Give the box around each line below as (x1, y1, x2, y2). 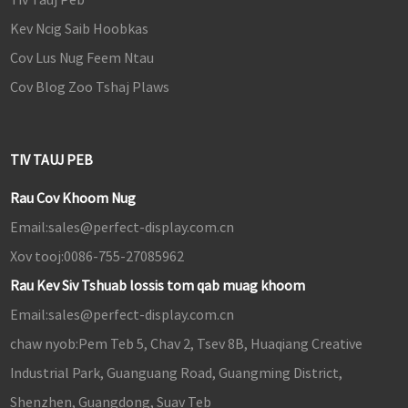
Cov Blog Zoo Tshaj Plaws (9, 77, 169, 97)
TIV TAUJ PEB (9, 150, 93, 169)
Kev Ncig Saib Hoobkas (9, 19, 148, 38)
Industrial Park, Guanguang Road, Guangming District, (9, 363, 342, 382)
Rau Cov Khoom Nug (9, 189, 136, 208)
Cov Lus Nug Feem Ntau (9, 48, 154, 67)
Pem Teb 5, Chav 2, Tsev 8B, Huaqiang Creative (77, 334, 362, 353)
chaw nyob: (9, 334, 78, 353)
